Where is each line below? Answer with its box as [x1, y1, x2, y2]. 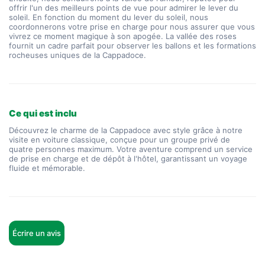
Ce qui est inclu [9, 108, 77, 119]
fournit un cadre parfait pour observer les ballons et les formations [9, 41, 256, 50]
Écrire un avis [12, 228, 61, 238]
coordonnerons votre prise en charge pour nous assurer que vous [9, 22, 255, 31]
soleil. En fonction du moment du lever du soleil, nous [9, 12, 208, 22]
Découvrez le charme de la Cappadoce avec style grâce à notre [9, 125, 243, 135]
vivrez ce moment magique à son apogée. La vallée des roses [9, 31, 237, 41]
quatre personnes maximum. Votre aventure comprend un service [9, 144, 253, 154]
